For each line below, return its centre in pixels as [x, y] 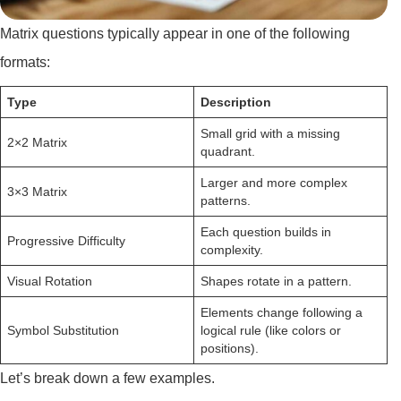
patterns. [226, 200]
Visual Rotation [50, 281]
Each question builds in [266, 232]
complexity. [232, 250]
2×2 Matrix [37, 142]
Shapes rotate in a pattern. [276, 281]
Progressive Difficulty [66, 241]
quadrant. [228, 151]
